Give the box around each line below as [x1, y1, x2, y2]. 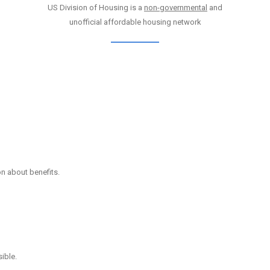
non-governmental [144, 3, 207, 13]
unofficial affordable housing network [69, 17, 201, 27]
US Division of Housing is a [48, 3, 144, 13]
